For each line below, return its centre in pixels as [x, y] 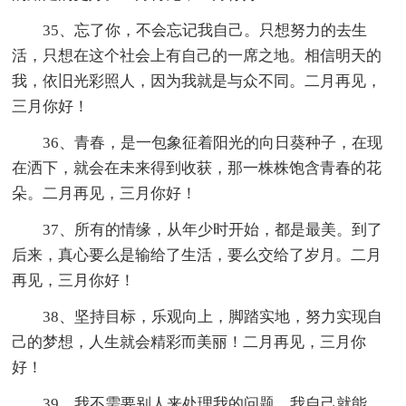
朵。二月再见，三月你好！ [105, 193]
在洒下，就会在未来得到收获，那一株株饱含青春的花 [197, 168]
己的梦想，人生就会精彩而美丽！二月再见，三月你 [189, 342]
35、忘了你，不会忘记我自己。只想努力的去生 [205, 30]
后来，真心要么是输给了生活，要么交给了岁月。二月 [197, 255]
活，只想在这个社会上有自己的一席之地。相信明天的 [197, 55]
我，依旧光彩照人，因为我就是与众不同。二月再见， [197, 81]
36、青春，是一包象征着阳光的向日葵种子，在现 [213, 142]
